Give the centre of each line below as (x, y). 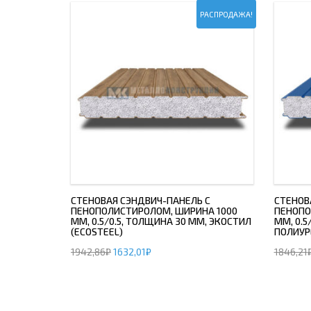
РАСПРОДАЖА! (226, 14)
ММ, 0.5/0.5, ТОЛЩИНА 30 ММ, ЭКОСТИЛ (161, 221)
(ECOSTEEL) (97, 232)
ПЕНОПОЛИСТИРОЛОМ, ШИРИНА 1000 (154, 211)
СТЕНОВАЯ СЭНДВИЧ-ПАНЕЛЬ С (141, 200)
